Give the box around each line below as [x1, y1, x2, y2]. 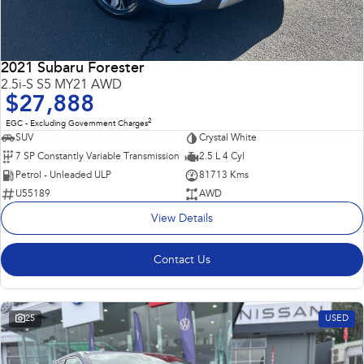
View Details [151, 213, 213, 225]
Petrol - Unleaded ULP [15, 170, 111, 180]
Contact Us [154, 254, 210, 266]
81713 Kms [198, 170, 249, 180]
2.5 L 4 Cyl [198, 151, 245, 162]
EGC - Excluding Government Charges [6, 119, 148, 128]
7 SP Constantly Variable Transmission [15, 151, 180, 162]
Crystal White [198, 132, 257, 143]
